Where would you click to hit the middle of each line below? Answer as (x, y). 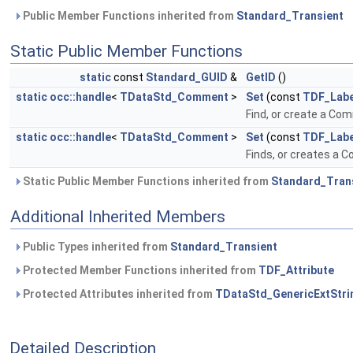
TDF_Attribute (296, 270)
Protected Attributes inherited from (118, 294)
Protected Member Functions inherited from (139, 270)
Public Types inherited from (95, 247)
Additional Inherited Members (118, 217)
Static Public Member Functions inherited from (146, 181)
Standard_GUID (187, 77)
